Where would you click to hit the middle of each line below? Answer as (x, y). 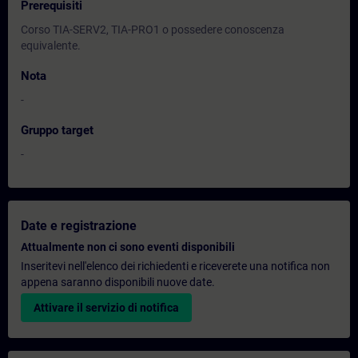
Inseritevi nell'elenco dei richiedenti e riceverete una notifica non (175, 266)
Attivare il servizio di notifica (106, 308)
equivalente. (51, 46)
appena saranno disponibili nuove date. (118, 282)
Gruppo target (57, 130)
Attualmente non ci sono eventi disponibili (128, 247)
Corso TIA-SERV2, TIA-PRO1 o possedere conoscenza (153, 30)
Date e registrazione (79, 226)
